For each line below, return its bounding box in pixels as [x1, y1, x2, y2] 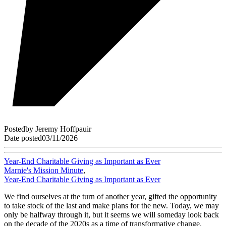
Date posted [4, 134, 42, 143]
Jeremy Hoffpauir [35, 125, 91, 134]
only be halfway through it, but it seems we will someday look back [4, 210, 219, 219]
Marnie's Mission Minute [4, 166, 83, 175]
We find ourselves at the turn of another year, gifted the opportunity [4, 192, 217, 201]
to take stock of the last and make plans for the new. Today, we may [4, 201, 219, 210]
